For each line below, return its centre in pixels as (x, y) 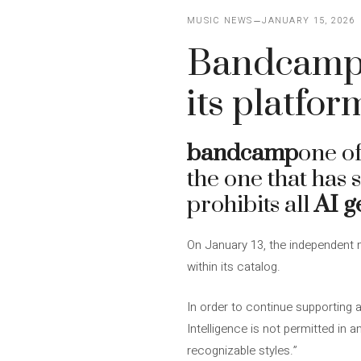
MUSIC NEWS (220, 21)
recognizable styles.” (242, 350)
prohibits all (251, 205)
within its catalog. (234, 267)
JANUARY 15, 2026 (309, 21)
